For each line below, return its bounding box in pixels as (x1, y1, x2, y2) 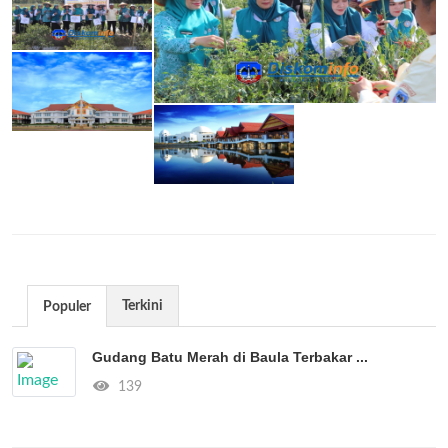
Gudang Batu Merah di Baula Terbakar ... (92, 348, 368, 365)
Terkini (122, 298, 163, 313)
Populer (43, 299, 91, 314)
